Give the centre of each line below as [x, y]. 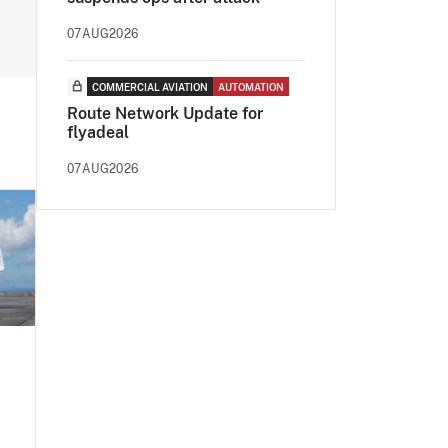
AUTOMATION [251, 87]
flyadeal [98, 132]
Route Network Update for [165, 113]
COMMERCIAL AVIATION [150, 87]
